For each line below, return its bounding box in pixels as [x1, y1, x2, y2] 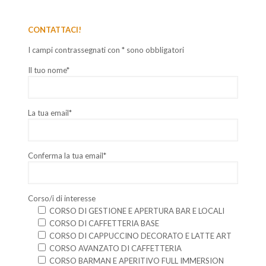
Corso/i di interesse [27, 193, 96, 203]
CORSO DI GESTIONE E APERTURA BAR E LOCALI [49, 205, 224, 216]
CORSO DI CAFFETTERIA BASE [49, 218, 159, 228]
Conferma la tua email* [27, 150, 106, 160]
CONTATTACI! [27, 24, 81, 34]
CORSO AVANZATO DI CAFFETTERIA [49, 243, 182, 253]
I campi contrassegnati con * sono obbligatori [27, 45, 184, 55]
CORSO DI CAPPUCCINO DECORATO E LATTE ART [49, 230, 232, 240]
